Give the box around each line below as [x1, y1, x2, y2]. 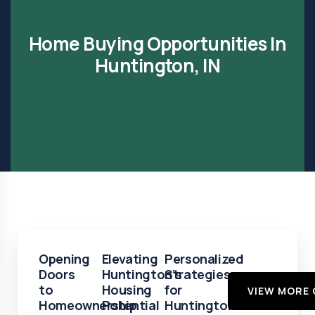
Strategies [165, 266, 231, 283]
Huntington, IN [94, 53, 221, 78]
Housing [101, 281, 152, 298]
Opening [39, 250, 90, 267]
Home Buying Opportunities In [28, 31, 287, 56]
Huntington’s [101, 266, 182, 283]
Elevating [101, 250, 158, 267]
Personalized [165, 250, 244, 267]
